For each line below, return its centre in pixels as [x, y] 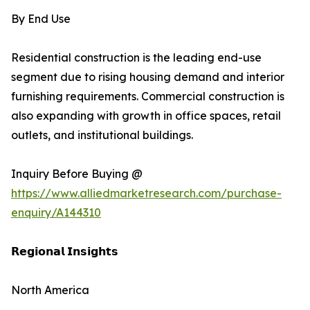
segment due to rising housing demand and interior [148, 77]
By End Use [41, 19]
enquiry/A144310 [56, 213]
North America [50, 290]
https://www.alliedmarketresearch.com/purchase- [146, 193]
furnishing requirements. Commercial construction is [148, 97]
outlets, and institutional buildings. [102, 135]
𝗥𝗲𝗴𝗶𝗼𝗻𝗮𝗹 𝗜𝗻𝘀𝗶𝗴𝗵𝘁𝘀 [65, 252]
